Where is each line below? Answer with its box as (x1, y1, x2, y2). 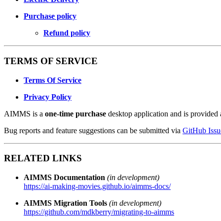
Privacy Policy (24, 92, 72, 101)
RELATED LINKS (4, 153, 82, 164)
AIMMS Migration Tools (24, 198, 107, 207)
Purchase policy (24, 12, 76, 21)
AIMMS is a (4, 109, 45, 118)
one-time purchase (45, 109, 106, 118)
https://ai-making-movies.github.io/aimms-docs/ (24, 182, 171, 190)
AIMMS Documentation (24, 173, 105, 182)
